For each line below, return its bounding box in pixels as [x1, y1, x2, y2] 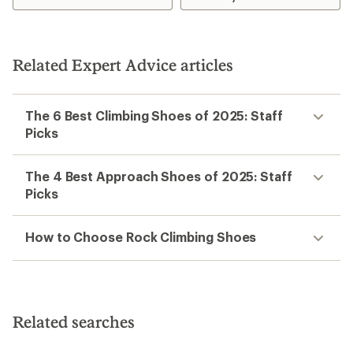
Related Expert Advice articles [13, 55, 233, 74]
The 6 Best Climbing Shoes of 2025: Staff [25, 108, 283, 123]
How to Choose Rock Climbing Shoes [25, 229, 257, 244]
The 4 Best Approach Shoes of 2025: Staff [25, 169, 292, 184]
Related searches [13, 312, 135, 331]
